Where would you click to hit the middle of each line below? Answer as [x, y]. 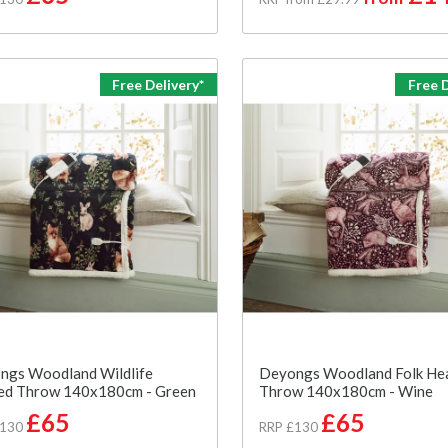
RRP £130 [288, 426]
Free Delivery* [158, 84]
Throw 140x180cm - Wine [345, 390]
